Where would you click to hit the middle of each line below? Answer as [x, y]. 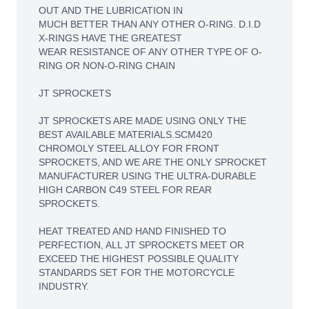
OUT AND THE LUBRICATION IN [111, 10]
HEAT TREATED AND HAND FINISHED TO [132, 231]
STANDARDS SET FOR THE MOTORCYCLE [137, 272]
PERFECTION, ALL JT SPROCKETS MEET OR [141, 245]
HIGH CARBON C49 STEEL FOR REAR [125, 190]
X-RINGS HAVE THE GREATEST [110, 38]
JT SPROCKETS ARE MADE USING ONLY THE [142, 121]
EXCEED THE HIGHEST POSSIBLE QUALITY [139, 259]
